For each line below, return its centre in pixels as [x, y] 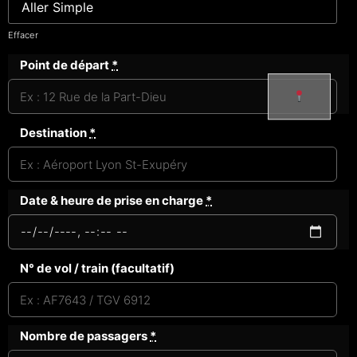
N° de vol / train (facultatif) [97, 269]
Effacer [23, 35]
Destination [55, 133]
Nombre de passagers [85, 336]
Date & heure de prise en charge [113, 201]
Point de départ [66, 65]
